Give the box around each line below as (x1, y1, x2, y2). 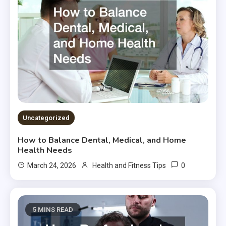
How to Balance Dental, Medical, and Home (18, 134, 187, 146)
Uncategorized (23, 114, 70, 122)
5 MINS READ (33, 205, 74, 213)
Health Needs (18, 144, 73, 156)
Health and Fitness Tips (92, 161, 166, 169)
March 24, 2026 (27, 161, 77, 169)
